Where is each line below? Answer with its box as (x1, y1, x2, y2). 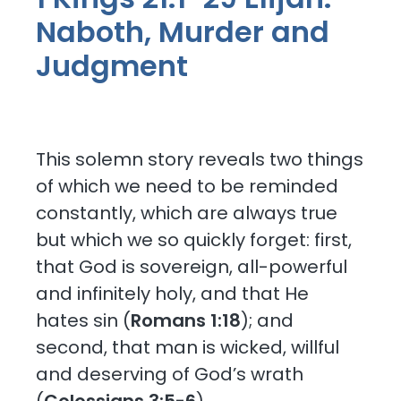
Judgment (36, 45, 189, 86)
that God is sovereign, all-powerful (36, 253, 348, 279)
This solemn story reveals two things (36, 146, 364, 172)
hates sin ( (36, 307, 132, 333)
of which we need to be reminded (36, 173, 339, 199)
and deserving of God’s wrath (36, 361, 304, 387)
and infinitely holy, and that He (36, 280, 310, 306)
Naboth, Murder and (36, 11, 330, 52)
